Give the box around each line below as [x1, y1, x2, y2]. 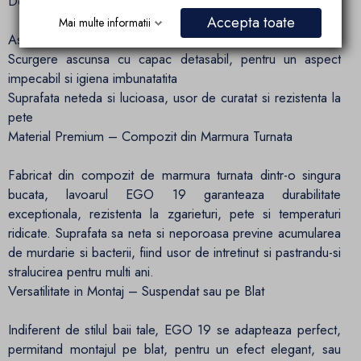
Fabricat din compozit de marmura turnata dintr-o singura [8, 165, 341, 185]
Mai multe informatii [58, 14, 151, 31]
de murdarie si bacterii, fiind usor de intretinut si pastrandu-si [8, 243, 341, 263]
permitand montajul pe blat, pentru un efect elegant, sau [8, 339, 341, 359]
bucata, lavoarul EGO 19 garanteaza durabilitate [8, 185, 341, 205]
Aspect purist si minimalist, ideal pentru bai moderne [8, 30, 296, 50]
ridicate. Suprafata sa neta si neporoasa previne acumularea [8, 223, 341, 243]
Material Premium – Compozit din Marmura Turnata [8, 127, 293, 147]
